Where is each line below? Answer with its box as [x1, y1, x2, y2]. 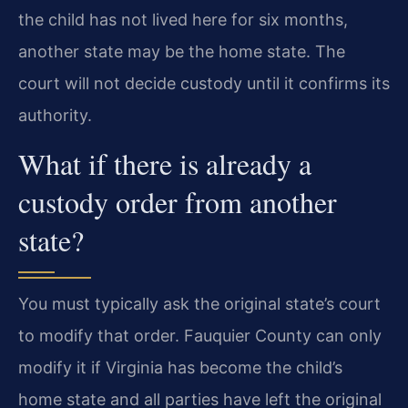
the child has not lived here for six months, [18, 10, 348, 30]
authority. [18, 106, 92, 126]
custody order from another [18, 181, 337, 221]
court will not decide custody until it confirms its [18, 74, 390, 94]
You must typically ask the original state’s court [18, 293, 381, 313]
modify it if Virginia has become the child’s [18, 357, 342, 377]
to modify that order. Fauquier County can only [18, 325, 382, 345]
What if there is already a [18, 143, 311, 183]
